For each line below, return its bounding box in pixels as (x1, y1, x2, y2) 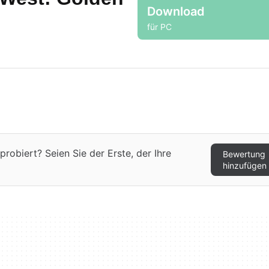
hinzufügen (222, 160, 267, 171)
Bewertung (222, 149, 265, 159)
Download (147, 4, 205, 19)
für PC (147, 22, 172, 32)
